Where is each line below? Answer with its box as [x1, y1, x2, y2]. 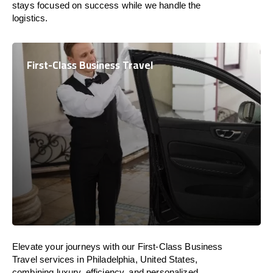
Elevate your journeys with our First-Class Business [12, 241, 223, 252]
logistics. [12, 13, 48, 23]
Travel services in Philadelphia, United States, [12, 254, 198, 264]
